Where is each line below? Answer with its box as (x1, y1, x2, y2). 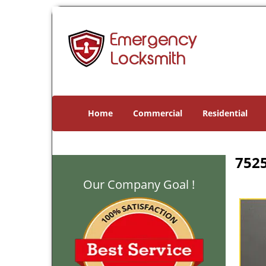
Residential (202, 107, 248, 119)
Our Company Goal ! (83, 176, 195, 192)
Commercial (133, 107, 182, 119)
